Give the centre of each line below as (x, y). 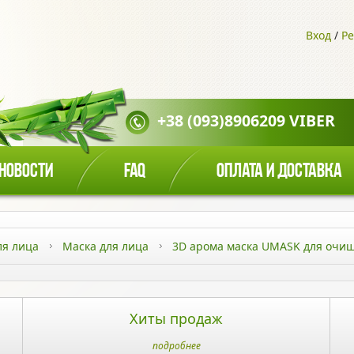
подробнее (176, 346)
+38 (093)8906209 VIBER (246, 121)
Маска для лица (105, 246)
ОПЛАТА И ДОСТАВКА (279, 172)
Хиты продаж (176, 318)
